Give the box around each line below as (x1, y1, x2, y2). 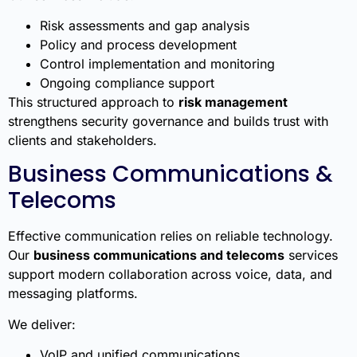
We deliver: (8, 316, 76, 332)
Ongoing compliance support (40, 75, 214, 92)
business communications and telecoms (33, 247, 284, 264)
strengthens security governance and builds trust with (8, 113, 328, 130)
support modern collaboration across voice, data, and (8, 266, 332, 283)
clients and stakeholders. (8, 132, 157, 149)
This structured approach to (8, 94, 178, 111)
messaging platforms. (8, 285, 138, 302)
